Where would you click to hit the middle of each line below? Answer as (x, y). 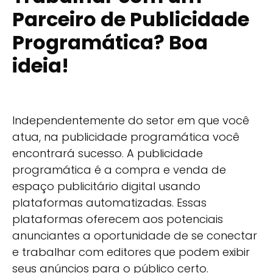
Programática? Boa (110, 42)
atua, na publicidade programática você (126, 137)
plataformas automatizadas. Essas (109, 203)
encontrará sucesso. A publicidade (108, 154)
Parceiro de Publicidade (131, 19)
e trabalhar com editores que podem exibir (131, 252)
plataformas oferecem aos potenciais (118, 219)
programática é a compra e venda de (119, 170)
